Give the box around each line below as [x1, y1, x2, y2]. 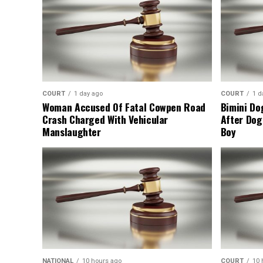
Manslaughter [42, 124, 101, 140]
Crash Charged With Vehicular [42, 112, 168, 127]
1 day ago [74, 90, 103, 98]
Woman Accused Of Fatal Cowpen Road [42, 99, 206, 115]
